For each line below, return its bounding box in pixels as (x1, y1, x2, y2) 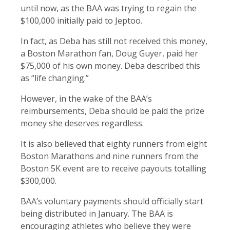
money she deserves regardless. (21, 118, 146, 129)
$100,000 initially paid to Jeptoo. (21, 15, 144, 27)
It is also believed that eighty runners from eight (21, 138, 207, 150)
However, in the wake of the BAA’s (21, 93, 152, 105)
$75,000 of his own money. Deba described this (21, 60, 200, 72)
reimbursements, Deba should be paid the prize (21, 105, 204, 117)
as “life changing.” (21, 72, 91, 84)
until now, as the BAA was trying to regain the (21, 3, 197, 14)
